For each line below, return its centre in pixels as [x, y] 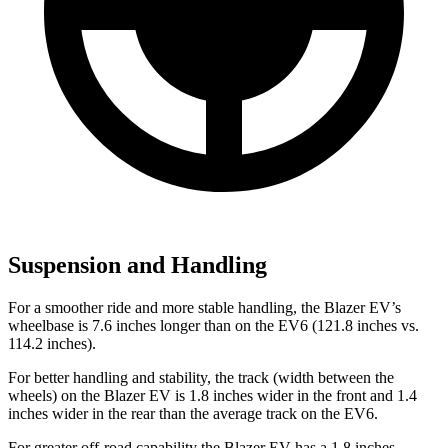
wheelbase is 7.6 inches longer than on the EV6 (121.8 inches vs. [213, 325]
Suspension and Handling [137, 264]
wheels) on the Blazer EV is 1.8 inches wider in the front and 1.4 [212, 395]
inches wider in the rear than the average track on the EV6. [193, 413]
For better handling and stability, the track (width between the [201, 377]
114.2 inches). [52, 343]
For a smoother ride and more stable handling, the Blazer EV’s [204, 307]
